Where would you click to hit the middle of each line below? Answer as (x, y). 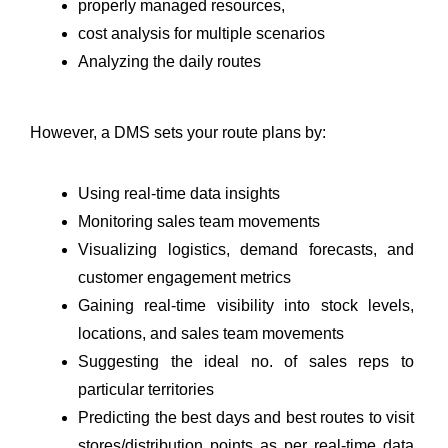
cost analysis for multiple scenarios (201, 33)
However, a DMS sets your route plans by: (178, 132)
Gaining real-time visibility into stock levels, (246, 305)
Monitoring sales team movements (201, 221)
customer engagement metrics (184, 277)
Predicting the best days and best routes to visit (246, 417)
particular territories (146, 389)
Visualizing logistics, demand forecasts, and (246, 249)
